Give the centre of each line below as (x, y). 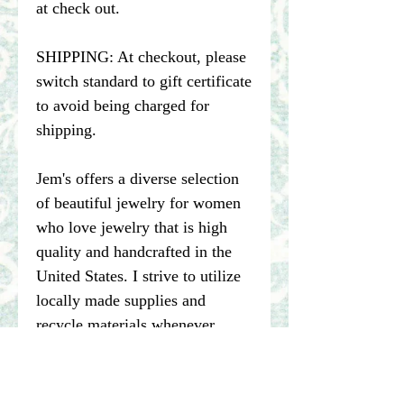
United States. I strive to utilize (138, 276)
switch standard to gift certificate (144, 82)
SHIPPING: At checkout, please (141, 57)
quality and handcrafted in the (134, 252)
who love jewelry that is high (132, 228)
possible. (65, 349)
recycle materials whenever (125, 325)
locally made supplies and (121, 301)
